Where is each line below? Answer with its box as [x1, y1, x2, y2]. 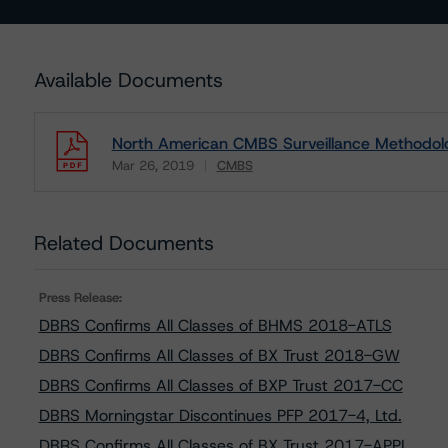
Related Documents [33, 230, 214, 256]
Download [106, 169, 179, 190]
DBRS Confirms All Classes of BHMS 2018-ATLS [38, 315, 392, 336]
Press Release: [38, 289, 122, 306]
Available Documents [33, 67, 223, 93]
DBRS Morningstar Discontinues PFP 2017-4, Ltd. [38, 405, 402, 426]
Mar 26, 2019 [111, 157, 194, 174]
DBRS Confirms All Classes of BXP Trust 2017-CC [38, 375, 403, 396]
